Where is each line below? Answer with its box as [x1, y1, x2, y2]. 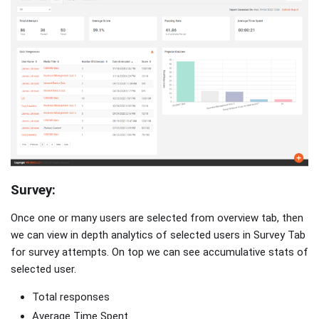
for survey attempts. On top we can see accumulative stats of [11, 245, 308, 258]
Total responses [32, 290, 110, 303]
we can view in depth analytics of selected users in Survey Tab [11, 228, 305, 241]
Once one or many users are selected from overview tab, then [11, 211, 303, 224]
